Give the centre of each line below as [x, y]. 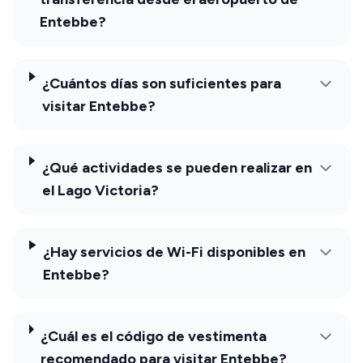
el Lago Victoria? [100, 190]
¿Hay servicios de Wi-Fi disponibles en [174, 252]
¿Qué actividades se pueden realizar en [177, 167]
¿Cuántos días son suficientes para [162, 83]
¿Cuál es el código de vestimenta [154, 336]
